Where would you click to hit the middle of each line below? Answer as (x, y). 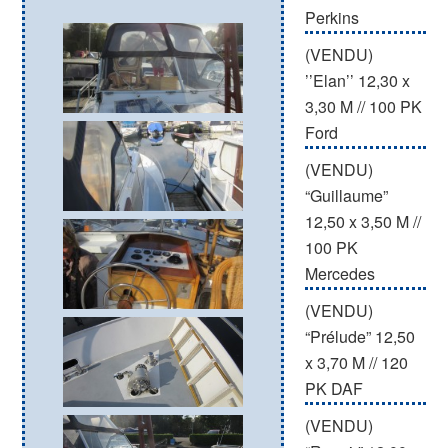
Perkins (331, 17)
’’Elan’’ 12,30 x (357, 80)
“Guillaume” (346, 195)
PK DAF (333, 388)
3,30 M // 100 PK (363, 106)
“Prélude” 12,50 (359, 336)
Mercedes (339, 273)
